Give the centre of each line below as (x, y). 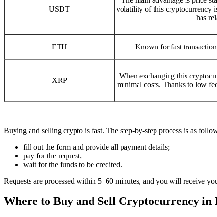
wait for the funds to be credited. (73, 164)
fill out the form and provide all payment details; (96, 147)
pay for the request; (53, 155)
